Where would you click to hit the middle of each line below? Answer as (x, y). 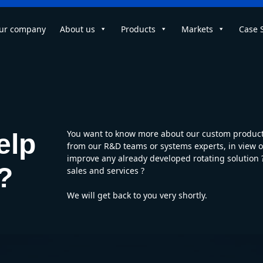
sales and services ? (106, 171)
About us (77, 29)
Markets (197, 29)
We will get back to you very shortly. (137, 195)
